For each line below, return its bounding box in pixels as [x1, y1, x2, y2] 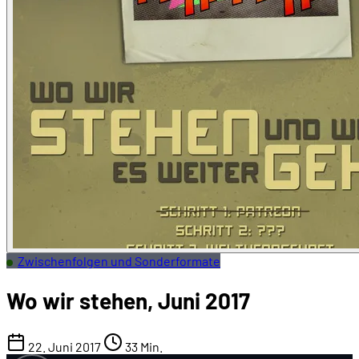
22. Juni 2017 [26, 339, 101, 355]
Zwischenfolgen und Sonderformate [18, 253, 220, 268]
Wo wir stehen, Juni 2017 [6, 287, 250, 315]
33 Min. [123, 339, 163, 355]
